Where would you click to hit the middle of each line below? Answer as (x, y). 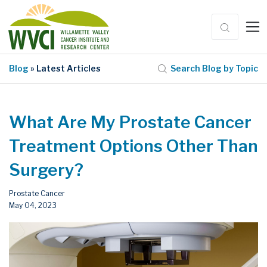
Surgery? (46, 170)
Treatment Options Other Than (133, 146)
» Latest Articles (65, 69)
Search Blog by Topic (214, 69)
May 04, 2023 (33, 205)
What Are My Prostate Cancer (130, 122)
